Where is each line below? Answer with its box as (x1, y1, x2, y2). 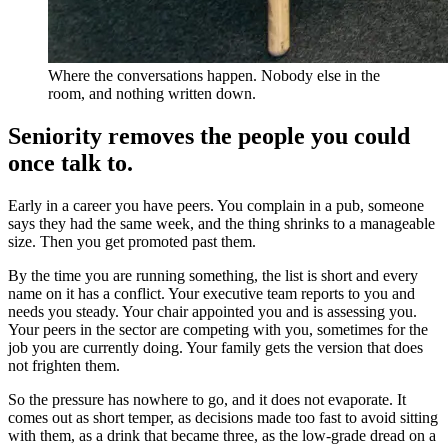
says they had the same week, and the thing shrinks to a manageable (8, 214, 435, 232)
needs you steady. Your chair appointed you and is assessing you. (8, 302, 417, 320)
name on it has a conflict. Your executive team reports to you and (8, 284, 415, 302)
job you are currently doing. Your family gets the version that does (8, 338, 423, 356)
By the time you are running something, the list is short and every (8, 266, 418, 284)
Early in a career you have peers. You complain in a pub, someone (8, 196, 424, 214)
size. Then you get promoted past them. (8, 232, 256, 250)
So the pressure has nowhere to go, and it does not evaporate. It (8, 390, 406, 408)
